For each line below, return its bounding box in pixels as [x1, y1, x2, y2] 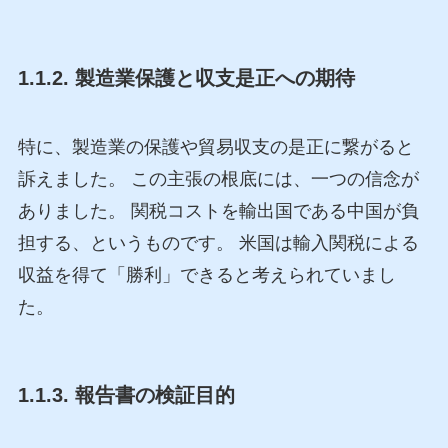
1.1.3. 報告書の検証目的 [17, 384, 235, 407]
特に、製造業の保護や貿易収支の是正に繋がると [17, 136, 414, 157]
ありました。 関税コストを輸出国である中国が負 [17, 200, 419, 221]
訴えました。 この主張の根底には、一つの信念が [17, 168, 419, 189]
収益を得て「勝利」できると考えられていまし [17, 264, 396, 285]
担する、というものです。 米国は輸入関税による [17, 232, 419, 253]
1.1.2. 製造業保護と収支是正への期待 [17, 66, 355, 89]
